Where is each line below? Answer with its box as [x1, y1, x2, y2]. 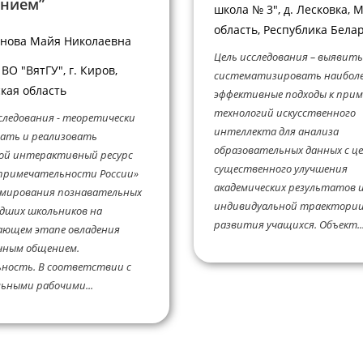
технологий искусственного [214, 105, 356, 121]
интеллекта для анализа [214, 124, 339, 139]
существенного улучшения [214, 161, 348, 177]
